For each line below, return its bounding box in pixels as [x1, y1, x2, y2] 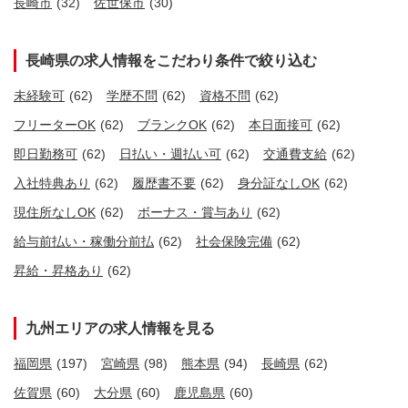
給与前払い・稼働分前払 [14, 234, 154, 250]
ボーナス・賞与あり [138, 205, 252, 220]
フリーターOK [14, 117, 96, 133]
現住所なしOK [14, 205, 96, 220]
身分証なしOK [238, 176, 320, 191]
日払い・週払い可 [119, 147, 221, 162]
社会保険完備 [196, 234, 272, 250]
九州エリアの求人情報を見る [25, 321, 215, 337]
